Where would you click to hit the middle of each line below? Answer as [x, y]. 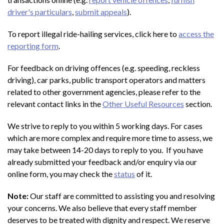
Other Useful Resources [143, 103]
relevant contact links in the [55, 103]
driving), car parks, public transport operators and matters [106, 79]
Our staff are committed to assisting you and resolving [122, 195]
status [124, 173]
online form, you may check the [61, 173]
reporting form [33, 45]
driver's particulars [40, 11]
